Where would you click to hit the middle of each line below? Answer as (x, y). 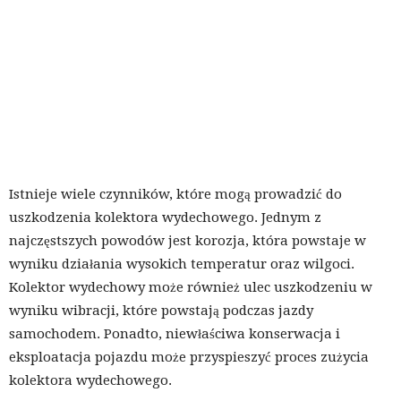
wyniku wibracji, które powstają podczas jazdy (161, 310)
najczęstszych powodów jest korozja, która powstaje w (188, 240)
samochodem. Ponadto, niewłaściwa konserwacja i (175, 333)
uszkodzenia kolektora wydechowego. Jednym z (165, 217)
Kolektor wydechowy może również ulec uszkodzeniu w (191, 287)
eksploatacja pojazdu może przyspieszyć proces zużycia (189, 357)
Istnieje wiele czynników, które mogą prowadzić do (175, 194)
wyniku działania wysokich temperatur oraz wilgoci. (182, 264)
